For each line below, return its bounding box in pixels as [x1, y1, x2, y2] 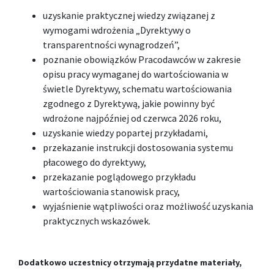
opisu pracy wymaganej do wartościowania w [43, 68, 228, 80]
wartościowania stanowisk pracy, [43, 185, 180, 198]
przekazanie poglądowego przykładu [43, 171, 196, 183]
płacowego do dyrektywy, [43, 156, 146, 168]
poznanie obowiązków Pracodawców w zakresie [43, 53, 241, 65]
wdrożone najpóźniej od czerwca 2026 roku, [43, 112, 221, 124]
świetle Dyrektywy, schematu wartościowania [43, 83, 232, 95]
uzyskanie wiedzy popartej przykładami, [43, 127, 208, 139]
